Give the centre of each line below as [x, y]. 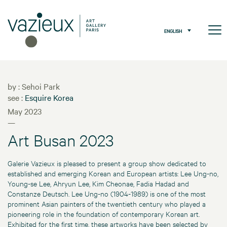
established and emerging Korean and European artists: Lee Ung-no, [113, 173]
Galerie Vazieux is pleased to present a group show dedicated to [107, 163]
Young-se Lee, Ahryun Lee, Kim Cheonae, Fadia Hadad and [98, 183]
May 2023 [25, 111]
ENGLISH [173, 30]
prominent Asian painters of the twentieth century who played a [107, 204]
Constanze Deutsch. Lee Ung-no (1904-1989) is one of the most [107, 194]
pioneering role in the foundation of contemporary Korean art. [104, 214]
